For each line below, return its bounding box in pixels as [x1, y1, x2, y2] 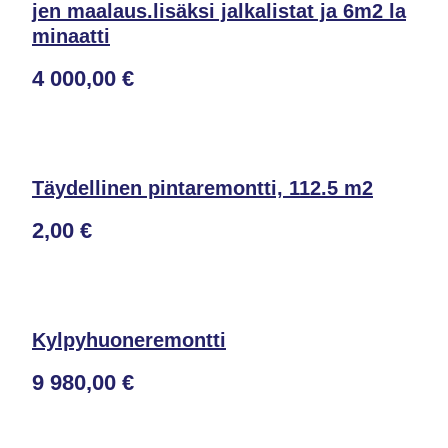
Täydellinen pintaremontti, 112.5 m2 [32, 177, 373, 199]
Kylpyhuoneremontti [32, 329, 226, 351]
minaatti [32, 25, 110, 47]
